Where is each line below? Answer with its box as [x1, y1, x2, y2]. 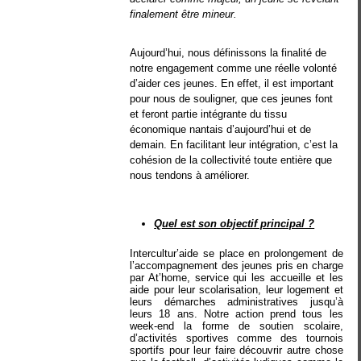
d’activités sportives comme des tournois [130, 331, 343, 344]
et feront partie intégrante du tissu [130, 108, 288, 121]
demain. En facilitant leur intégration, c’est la [130, 139, 338, 151]
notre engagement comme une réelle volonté [130, 62, 338, 75]
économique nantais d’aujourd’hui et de [130, 123, 312, 136]
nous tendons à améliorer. [130, 169, 251, 182]
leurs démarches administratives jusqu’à [130, 295, 343, 308]
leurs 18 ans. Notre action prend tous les [130, 307, 343, 320]
